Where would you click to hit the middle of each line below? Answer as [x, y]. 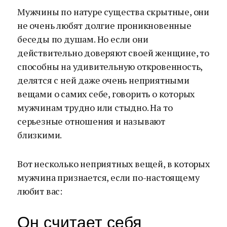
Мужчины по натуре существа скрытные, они [113, 12]
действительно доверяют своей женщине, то [113, 53]
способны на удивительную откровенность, [110, 66]
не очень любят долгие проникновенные [104, 25]
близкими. [40, 135]
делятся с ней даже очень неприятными [103, 80]
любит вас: [40, 191]
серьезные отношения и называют [91, 121]
